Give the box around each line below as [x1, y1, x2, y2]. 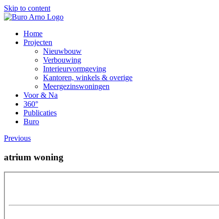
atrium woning [4, 152, 64, 162]
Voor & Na [23, 91, 58, 99]
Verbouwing [43, 56, 81, 64]
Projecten [23, 38, 52, 46]
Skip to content [4, 4, 50, 12]
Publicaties [23, 109, 57, 117]
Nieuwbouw [43, 47, 82, 55]
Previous [4, 134, 31, 142]
